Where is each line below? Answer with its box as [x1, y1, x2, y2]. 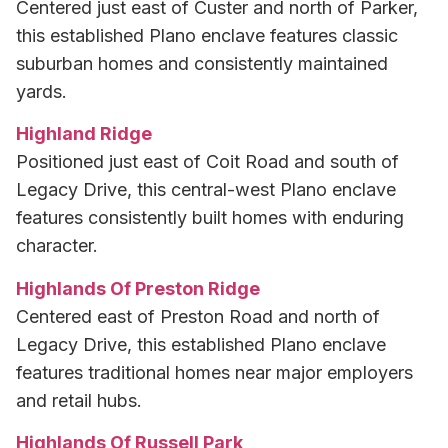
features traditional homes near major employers [16, 361, 413, 383]
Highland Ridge [16, 123, 152, 145]
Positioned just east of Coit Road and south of [16, 151, 399, 173]
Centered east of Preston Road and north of [16, 305, 380, 327]
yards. [16, 80, 67, 102]
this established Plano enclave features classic [16, 24, 398, 46]
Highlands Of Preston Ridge [16, 277, 260, 299]
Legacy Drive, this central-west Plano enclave [16, 179, 396, 201]
